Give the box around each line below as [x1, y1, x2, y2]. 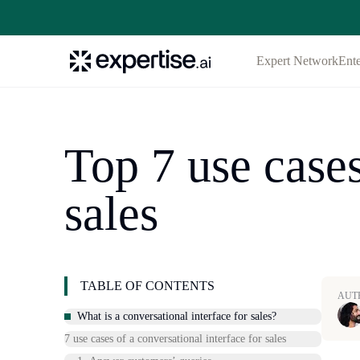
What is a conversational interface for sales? [77, 310, 276, 322]
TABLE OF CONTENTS [80, 279, 215, 292]
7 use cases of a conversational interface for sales [64, 333, 286, 345]
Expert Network [256, 54, 339, 67]
